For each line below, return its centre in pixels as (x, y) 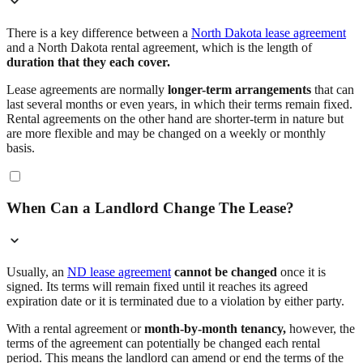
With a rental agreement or (75, 329)
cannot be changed (226, 272)
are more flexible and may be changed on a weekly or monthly (166, 133)
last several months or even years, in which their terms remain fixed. (179, 104)
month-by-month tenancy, (215, 329)
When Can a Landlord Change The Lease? (150, 208)
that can (333, 89)
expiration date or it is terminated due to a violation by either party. (175, 301)
